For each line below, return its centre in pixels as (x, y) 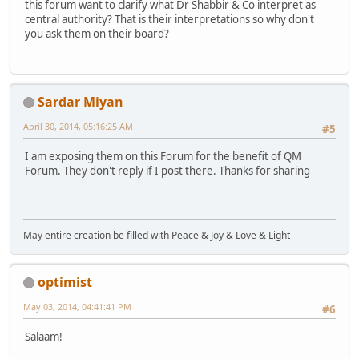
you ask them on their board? (97, 33)
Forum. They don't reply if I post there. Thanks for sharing (167, 171)
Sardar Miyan (81, 101)
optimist (65, 282)
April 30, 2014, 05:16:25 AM (78, 126)
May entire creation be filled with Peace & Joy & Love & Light (157, 235)
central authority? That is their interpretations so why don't (169, 19)
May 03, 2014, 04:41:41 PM (77, 306)
